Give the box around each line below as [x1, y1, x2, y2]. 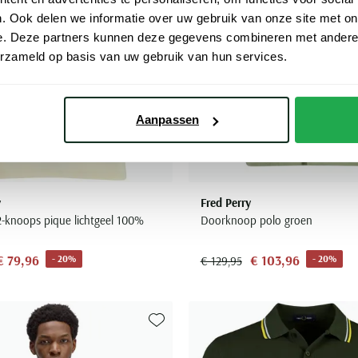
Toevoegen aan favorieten [148, 330, 275, 346]
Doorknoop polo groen [200, 212, 312, 228]
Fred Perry [200, 194, 251, 210]
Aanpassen [136, 113, 199, 127]
